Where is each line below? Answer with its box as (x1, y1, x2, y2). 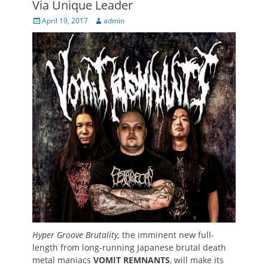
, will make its (170, 254, 224, 266)
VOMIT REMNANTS (93, 254, 170, 266)
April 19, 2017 (42, 15, 88, 26)
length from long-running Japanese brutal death (32, 241, 226, 253)
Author (93, 14, 116, 25)
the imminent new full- (122, 229, 214, 240)
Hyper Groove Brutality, (32, 229, 122, 240)
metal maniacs (32, 254, 93, 266)
